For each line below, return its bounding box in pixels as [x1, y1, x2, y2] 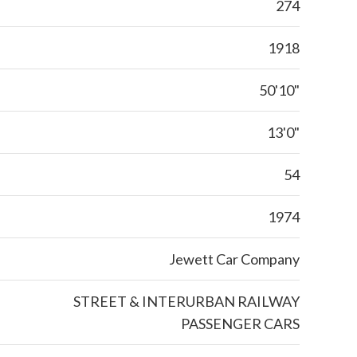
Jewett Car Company [169, 250, 300, 268]
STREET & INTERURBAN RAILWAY [73, 292, 300, 310]
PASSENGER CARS [181, 315, 300, 332]
